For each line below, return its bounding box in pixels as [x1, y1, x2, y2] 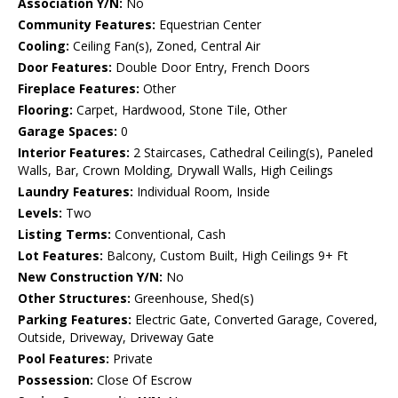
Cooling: [18, 37, 69, 55]
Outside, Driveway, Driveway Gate [18, 329, 214, 346]
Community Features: [18, 16, 155, 34]
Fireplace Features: [18, 80, 139, 98]
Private [109, 350, 153, 368]
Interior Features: [18, 144, 130, 162]
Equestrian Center [155, 16, 261, 34]
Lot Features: [18, 247, 103, 265]
